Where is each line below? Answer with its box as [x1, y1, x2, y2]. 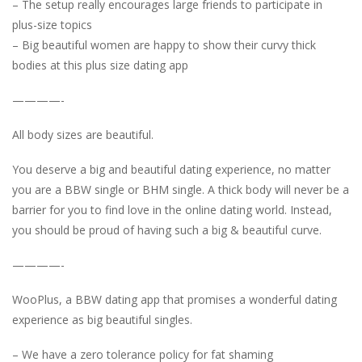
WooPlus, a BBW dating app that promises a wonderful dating [12, 292, 337, 308]
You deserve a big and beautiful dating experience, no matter [12, 162, 330, 178]
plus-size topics [12, 17, 92, 33]
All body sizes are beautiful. [12, 127, 154, 143]
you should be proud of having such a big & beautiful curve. [12, 222, 322, 238]
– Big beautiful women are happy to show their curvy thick [12, 37, 316, 53]
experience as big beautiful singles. [12, 312, 192, 328]
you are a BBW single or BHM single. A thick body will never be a [12, 182, 349, 198]
